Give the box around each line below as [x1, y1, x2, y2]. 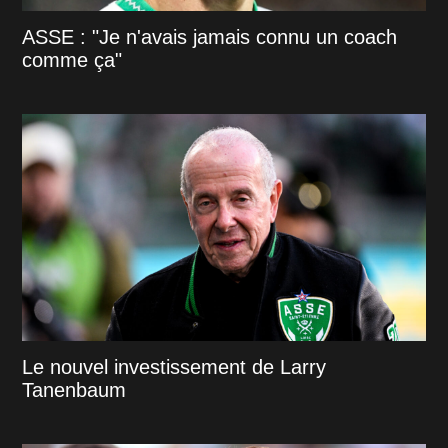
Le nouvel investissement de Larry [22, 355, 327, 378]
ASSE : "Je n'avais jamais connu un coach [22, 25, 398, 48]
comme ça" [22, 48, 123, 71]
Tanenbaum [22, 378, 127, 401]
